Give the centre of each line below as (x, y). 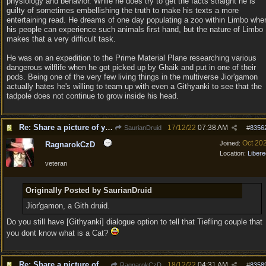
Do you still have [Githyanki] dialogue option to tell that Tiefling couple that (134, 222)
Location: (234, 153)
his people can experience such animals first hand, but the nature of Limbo (135, 29)
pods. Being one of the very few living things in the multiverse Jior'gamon (132, 77)
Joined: (231, 143)
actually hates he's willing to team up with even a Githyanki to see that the (134, 86)
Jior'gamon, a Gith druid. (68, 206)
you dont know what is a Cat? (58, 233)
